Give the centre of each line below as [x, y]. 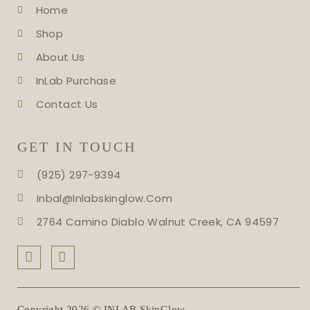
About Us [60, 57]
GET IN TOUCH [77, 146]
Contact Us [67, 104]
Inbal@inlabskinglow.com [104, 198]
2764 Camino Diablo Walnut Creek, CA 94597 [158, 221]
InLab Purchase [76, 80]
